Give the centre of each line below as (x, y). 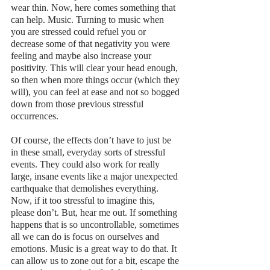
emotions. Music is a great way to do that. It (95, 248)
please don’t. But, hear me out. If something (95, 212)
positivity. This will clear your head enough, (96, 67)
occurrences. (36, 116)
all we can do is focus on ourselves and (86, 236)
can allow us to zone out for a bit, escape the (96, 260)
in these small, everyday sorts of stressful (89, 152)
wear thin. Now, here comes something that (94, 7)
